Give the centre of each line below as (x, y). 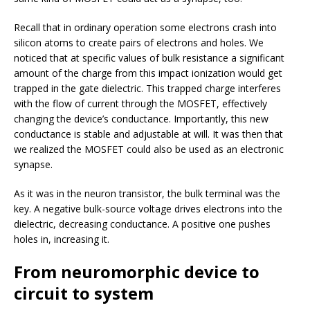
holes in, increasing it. (62, 239)
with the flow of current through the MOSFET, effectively (140, 103)
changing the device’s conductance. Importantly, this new (141, 118)
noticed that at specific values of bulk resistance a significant (149, 57)
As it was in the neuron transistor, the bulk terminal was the (147, 193)
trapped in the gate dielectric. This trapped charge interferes (147, 88)
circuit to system (84, 293)
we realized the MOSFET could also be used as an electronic (149, 149)
